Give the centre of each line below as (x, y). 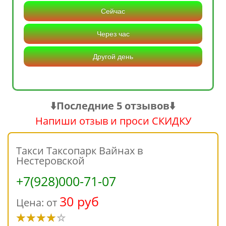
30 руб (79, 202)
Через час (113, 34)
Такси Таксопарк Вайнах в (79, 151)
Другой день (113, 57)
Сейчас (113, 11)
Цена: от (38, 203)
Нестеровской (50, 161)
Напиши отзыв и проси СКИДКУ (113, 121)
